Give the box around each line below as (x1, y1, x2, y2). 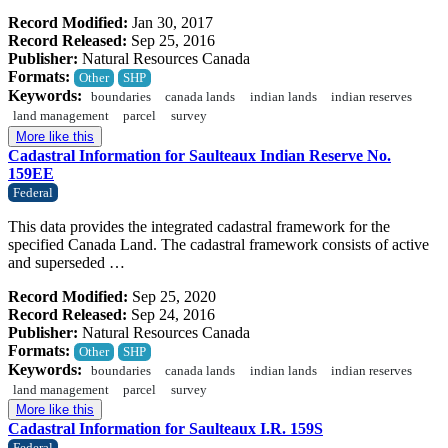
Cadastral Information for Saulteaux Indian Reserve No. (8, 146, 391, 164)
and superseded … (8, 253, 125, 271)
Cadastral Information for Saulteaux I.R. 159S (8, 420, 323, 438)
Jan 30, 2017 (128, 14, 213, 31)
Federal (13, 185, 54, 200)
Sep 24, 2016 (127, 305, 215, 323)
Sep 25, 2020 (128, 287, 216, 305)
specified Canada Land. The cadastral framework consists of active (8, 235, 429, 253)
